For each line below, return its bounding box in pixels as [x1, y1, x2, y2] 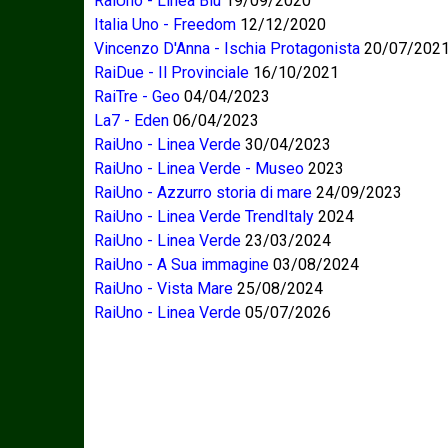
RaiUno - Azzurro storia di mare [94, 182, 312, 202]
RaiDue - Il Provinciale [94, 62, 249, 82]
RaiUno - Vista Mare [94, 278, 233, 298]
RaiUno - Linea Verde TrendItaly [94, 206, 314, 226]
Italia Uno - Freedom [94, 14, 236, 34]
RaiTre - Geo [94, 86, 180, 106]
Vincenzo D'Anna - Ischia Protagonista [94, 38, 360, 58]
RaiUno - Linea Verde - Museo [94, 158, 304, 178]
